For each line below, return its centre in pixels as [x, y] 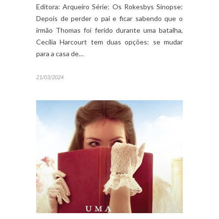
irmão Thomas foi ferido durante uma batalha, [109, 30]
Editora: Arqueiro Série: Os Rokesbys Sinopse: [109, 6]
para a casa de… [60, 53]
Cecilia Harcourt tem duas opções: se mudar [109, 42]
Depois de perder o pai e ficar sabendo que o [109, 18]
